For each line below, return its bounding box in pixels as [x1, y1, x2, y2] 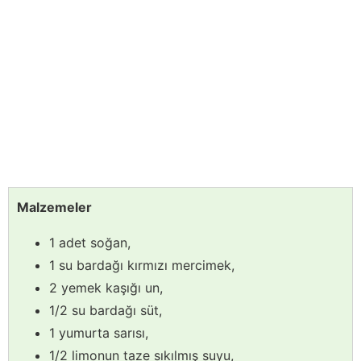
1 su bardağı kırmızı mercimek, [49, 257, 234, 274]
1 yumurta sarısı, [49, 325, 148, 342]
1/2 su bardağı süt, [49, 302, 162, 319]
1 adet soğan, [49, 234, 131, 251]
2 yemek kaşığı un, [49, 280, 163, 297]
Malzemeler [17, 199, 92, 216]
